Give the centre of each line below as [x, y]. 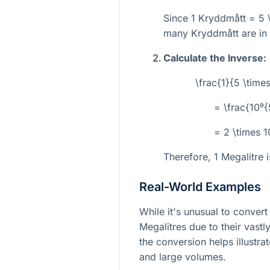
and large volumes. [183, 256]
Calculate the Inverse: [215, 58]
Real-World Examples [200, 187]
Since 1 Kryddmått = [211, 18]
